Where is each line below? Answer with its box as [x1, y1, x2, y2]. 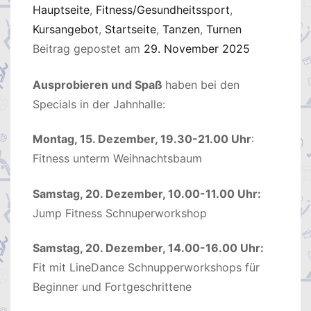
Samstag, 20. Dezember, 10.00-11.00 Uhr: [33, 186, 261, 201]
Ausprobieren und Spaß [33, 78, 165, 92]
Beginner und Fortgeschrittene [33, 280, 192, 294]
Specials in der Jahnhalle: [33, 97, 165, 111]
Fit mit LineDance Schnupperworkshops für [33, 260, 260, 275]
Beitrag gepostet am [33, 42, 144, 56]
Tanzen [162, 22, 200, 36]
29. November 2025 [144, 42, 250, 56]
